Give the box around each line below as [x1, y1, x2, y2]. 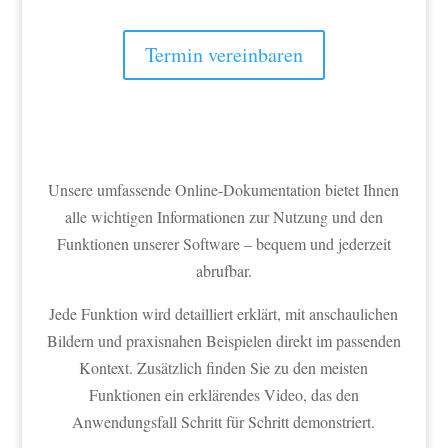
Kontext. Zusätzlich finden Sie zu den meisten [79, 357, 369, 378]
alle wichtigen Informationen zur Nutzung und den [64, 206, 383, 227]
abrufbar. [195, 260, 252, 281]
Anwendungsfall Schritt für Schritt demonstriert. [72, 411, 376, 432]
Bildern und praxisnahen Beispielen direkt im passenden [46, 330, 401, 351]
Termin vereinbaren [144, 41, 303, 68]
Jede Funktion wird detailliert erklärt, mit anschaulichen [49, 303, 399, 324]
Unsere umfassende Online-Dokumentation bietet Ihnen [48, 179, 400, 200]
